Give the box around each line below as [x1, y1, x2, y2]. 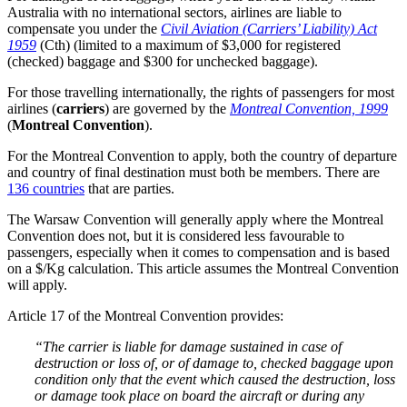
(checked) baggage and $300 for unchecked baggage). [7, 53, 318, 69]
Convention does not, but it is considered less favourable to [7, 227, 344, 243]
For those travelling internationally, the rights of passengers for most [7, 84, 394, 100]
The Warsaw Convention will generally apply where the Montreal [7, 211, 383, 227]
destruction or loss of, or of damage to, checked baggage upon [35, 354, 393, 371]
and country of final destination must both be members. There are [7, 164, 380, 180]
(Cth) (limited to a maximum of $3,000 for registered [36, 36, 341, 53]
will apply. [7, 276, 67, 293]
